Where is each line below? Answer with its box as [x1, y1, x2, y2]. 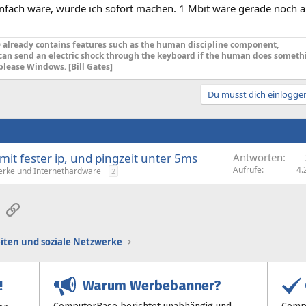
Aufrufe [233, 163, 262, 176]
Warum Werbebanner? [76, 277, 222, 294]
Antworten [233, 150, 283, 164]
